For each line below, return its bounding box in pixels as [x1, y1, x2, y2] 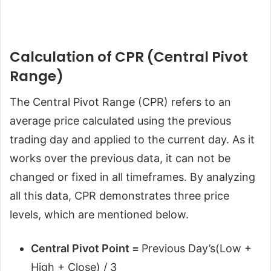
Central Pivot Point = [31, 242, 142, 255]
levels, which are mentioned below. [10, 208, 192, 221]
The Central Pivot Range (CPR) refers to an [10, 96, 231, 109]
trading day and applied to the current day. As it [10, 133, 255, 146]
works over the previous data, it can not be [10, 152, 230, 165]
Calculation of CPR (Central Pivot [10, 47, 248, 67]
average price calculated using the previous [10, 114, 231, 128]
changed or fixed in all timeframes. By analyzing [10, 171, 255, 184]
